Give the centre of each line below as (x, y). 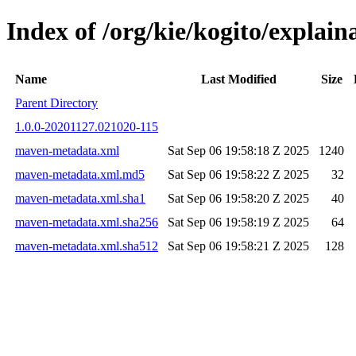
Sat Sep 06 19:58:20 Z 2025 (238, 198)
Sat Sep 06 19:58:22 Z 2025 (238, 174)
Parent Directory (56, 103)
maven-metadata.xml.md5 (80, 174)
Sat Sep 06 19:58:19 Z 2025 (238, 222)
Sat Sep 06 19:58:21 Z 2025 (238, 246)
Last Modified (238, 79)
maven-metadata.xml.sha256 (87, 222)
